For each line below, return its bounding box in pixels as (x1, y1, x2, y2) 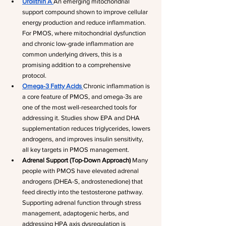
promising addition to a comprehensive (22, 61, 132, 69)
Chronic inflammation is (83, 82, 151, 90)
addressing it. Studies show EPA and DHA (22, 114, 141, 122)
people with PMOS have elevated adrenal (22, 167, 140, 175)
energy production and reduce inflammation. (22, 19, 147, 26)
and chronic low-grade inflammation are (22, 40, 135, 47)
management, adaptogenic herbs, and (22, 209, 130, 217)
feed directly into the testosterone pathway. (22, 188, 145, 196)
